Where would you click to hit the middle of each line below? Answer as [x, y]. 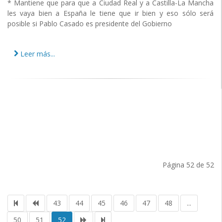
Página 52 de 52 [188, 165]
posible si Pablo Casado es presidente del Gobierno [90, 24]
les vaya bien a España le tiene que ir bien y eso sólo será [111, 13]
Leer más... [37, 54]
